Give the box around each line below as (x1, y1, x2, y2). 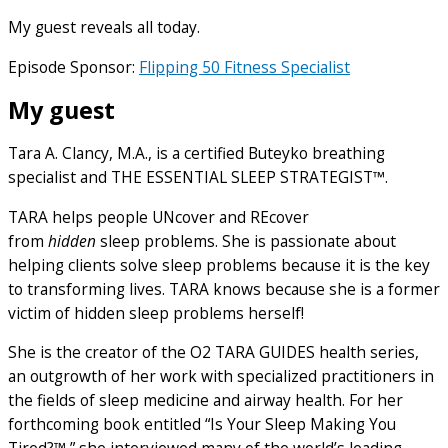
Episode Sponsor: (8, 55, 139, 78)
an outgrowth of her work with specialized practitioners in (8, 365, 434, 388)
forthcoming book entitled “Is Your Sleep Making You (8, 413, 396, 436)
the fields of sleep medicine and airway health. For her (8, 389, 403, 412)
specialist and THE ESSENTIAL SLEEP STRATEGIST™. (8, 166, 392, 189)
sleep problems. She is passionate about (96, 229, 396, 252)
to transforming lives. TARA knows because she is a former (8, 277, 440, 300)
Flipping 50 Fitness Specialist (139, 55, 350, 78)
